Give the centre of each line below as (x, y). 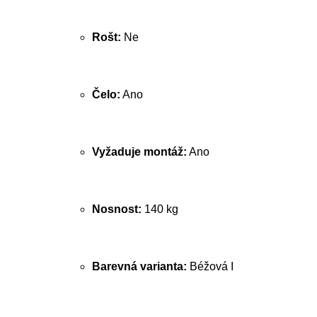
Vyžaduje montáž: (139, 152)
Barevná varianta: (139, 266)
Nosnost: (117, 209)
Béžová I (210, 266)
